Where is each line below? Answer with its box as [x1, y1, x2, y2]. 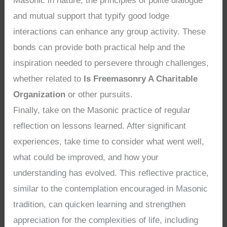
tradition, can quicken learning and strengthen [13, 199, 186, 209]
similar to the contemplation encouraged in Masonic [13, 183, 208, 194]
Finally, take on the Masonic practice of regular [13, 105, 191, 115]
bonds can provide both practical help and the [13, 42, 185, 52]
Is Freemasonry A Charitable [84, 73, 198, 84]
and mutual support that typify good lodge [13, 11, 170, 21]
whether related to [13, 73, 84, 84]
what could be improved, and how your [13, 152, 159, 162]
